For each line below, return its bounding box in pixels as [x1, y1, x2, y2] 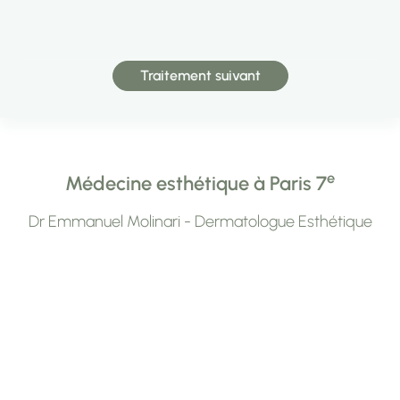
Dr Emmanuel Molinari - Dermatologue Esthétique [28, 212, 372, 231]
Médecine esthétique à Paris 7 [65, 171, 327, 196]
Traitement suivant [139, 67, 261, 84]
